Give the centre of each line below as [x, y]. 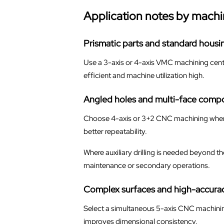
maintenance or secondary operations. [146, 165]
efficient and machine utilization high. [144, 75]
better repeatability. [115, 131]
